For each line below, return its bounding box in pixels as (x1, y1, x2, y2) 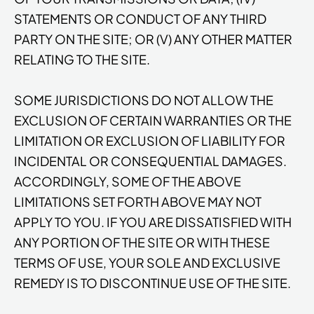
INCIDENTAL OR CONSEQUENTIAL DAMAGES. (14, 152, 287, 169)
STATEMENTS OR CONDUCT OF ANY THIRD (14, 11, 266, 27)
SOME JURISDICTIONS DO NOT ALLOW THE (14, 91, 273, 108)
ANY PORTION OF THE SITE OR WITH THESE (14, 233, 270, 250)
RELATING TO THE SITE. (14, 51, 150, 68)
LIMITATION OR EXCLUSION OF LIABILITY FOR (14, 132, 285, 149)
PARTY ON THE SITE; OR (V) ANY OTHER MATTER (14, 31, 292, 48)
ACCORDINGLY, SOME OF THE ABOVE (14, 172, 241, 189)
